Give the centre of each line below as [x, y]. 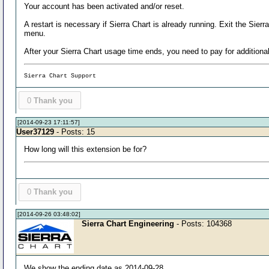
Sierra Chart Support [60, 76]
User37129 [35, 132]
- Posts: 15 [75, 132]
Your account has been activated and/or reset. [104, 6]
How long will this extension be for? [86, 150]
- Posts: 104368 [203, 223]
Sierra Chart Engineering [128, 223]
